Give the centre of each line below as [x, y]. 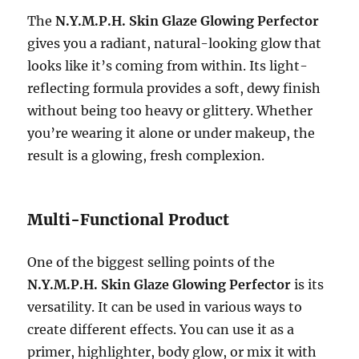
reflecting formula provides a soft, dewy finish [174, 89]
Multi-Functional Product [129, 220]
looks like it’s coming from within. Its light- [168, 66]
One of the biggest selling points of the [151, 262]
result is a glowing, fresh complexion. [146, 156]
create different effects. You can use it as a [161, 330]
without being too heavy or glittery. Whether [170, 111]
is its [308, 285]
